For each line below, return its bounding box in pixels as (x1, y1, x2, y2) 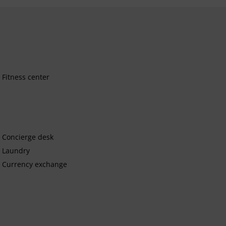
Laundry (2, 145, 30, 155)
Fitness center (2, 72, 50, 82)
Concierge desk (2, 132, 54, 142)
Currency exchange (2, 159, 68, 169)
